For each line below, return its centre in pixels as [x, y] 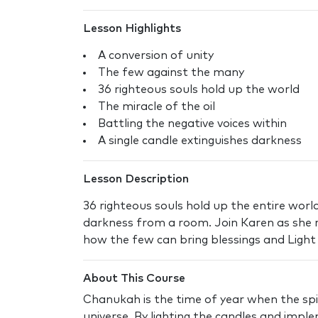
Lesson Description [136, 179]
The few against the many [171, 72]
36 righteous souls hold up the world [199, 89]
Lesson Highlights [132, 28]
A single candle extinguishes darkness [200, 140]
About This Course [134, 278]
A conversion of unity [156, 55]
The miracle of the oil [157, 106]
